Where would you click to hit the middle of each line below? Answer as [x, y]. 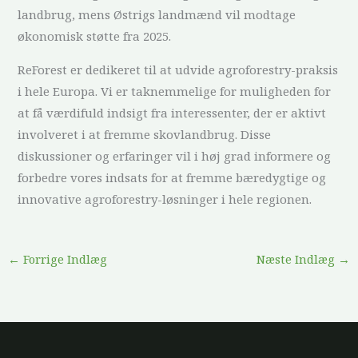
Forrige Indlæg [63, 259]
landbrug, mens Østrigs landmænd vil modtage [157, 14]
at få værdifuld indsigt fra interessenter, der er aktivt [172, 113]
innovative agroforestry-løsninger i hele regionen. [165, 199]
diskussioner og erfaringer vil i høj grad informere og [175, 156]
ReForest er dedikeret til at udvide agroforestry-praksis [178, 70]
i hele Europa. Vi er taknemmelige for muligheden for [175, 91]
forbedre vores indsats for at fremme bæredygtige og [172, 177]
